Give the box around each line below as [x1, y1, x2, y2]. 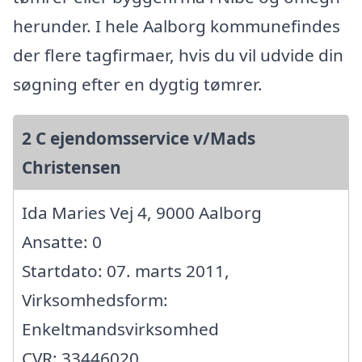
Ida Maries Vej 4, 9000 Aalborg [22, 201, 262, 225]
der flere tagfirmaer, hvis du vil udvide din [13, 44, 343, 67]
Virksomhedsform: [22, 288, 168, 312]
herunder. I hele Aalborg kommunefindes [13, 15, 340, 38]
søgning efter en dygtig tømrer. [13, 73, 263, 96]
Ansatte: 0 [22, 230, 102, 254]
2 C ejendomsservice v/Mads [22, 127, 255, 150]
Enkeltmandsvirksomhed [22, 318, 219, 341]
